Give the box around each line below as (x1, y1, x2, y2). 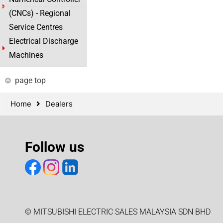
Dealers (45, 99, 73, 109)
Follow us (25, 139, 84, 155)
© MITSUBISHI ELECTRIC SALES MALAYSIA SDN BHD (25, 207, 211, 217)
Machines (9, 50, 43, 60)
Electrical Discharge (9, 36, 78, 46)
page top (15, 76, 46, 85)
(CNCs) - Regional (9, 8, 71, 18)
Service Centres (9, 22, 63, 32)
